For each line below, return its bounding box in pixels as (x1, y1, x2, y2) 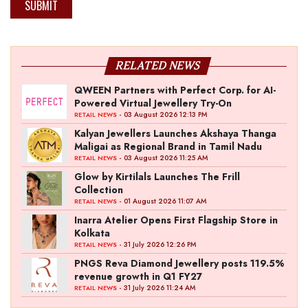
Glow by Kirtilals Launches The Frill (74, 170, 240, 184)
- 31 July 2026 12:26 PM (117, 239, 196, 250)
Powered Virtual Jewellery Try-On (74, 96, 232, 110)
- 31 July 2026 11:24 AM (117, 283, 195, 293)
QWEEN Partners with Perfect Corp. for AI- (74, 83, 276, 97)
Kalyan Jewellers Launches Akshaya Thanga (74, 126, 276, 140)
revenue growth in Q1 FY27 (74, 269, 202, 283)
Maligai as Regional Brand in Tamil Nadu (74, 140, 262, 153)
